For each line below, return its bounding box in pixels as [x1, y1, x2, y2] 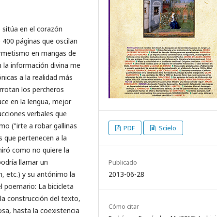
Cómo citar [108, 202, 139, 211]
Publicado [108, 158, 137, 167]
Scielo [157, 124, 176, 132]
